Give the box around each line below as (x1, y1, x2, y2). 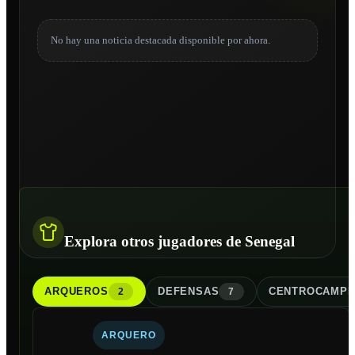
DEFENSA (158, 285, 212, 298)
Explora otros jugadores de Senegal (64, 232, 295, 250)
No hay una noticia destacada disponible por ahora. (50, 33, 270, 46)
